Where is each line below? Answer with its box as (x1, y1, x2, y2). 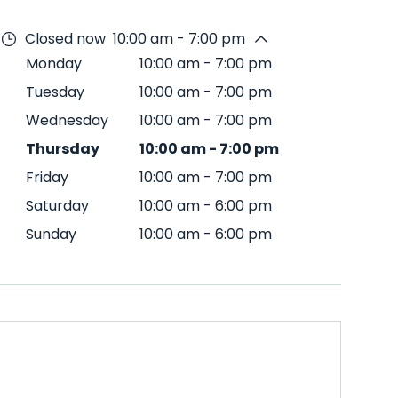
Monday (26, 53, 82, 74)
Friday (26, 167, 68, 187)
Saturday (26, 195, 89, 216)
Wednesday (26, 110, 108, 131)
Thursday (26, 139, 99, 159)
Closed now (25, 28, 106, 49)
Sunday (26, 224, 76, 244)
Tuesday (26, 82, 84, 102)
